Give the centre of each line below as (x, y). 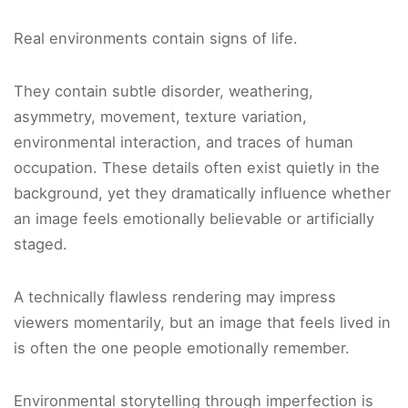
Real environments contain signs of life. (156, 39)
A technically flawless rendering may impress (175, 297)
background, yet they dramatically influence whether (202, 194)
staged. (41, 245)
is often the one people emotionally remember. (182, 348)
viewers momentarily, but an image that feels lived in (202, 323)
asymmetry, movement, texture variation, (160, 117)
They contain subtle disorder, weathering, (163, 92)
